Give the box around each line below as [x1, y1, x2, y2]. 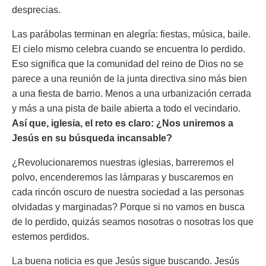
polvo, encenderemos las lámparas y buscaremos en [12, 172, 233, 182]
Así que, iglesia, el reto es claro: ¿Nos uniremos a [12, 118, 233, 128]
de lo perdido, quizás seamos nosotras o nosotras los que [12, 217, 254, 227]
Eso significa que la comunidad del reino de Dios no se [12, 59, 243, 69]
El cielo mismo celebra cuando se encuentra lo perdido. [12, 44, 245, 54]
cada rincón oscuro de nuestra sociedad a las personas [12, 187, 244, 197]
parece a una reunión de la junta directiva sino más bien [12, 74, 247, 84]
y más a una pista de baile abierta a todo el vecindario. [12, 103, 240, 113]
